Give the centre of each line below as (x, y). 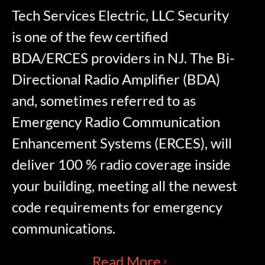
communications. (64, 228)
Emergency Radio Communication (116, 122)
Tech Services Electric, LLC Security (121, 15)
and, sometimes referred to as (104, 101)
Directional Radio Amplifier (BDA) (116, 79)
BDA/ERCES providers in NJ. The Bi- (123, 58)
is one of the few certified (90, 37)
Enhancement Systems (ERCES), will (122, 143)
